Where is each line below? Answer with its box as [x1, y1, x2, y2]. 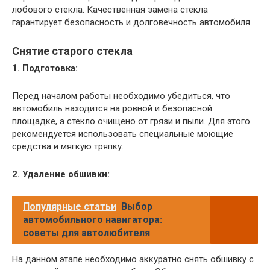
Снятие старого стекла [12, 44, 133, 57]
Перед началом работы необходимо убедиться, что [12, 90, 230, 101]
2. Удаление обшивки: [12, 168, 110, 180]
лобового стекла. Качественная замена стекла [12, 4, 208, 15]
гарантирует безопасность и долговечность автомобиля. [12, 16, 252, 28]
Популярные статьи [23, 200, 116, 212]
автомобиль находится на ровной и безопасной [12, 102, 212, 114]
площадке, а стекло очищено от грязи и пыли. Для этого [12, 115, 250, 127]
